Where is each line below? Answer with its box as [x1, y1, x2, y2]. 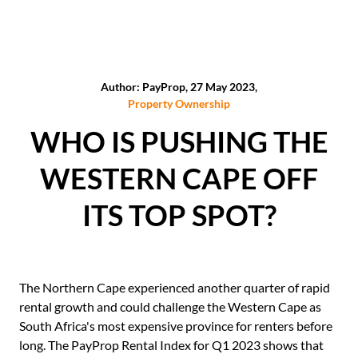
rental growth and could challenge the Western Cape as [19, 299, 321, 314]
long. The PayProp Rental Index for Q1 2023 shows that [19, 337, 324, 352]
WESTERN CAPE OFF [40, 161, 318, 196]
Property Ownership [128, 97, 230, 110]
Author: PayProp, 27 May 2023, [101, 80, 257, 93]
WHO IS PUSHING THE [30, 124, 328, 159]
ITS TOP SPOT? [82, 197, 276, 233]
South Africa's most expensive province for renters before [19, 318, 332, 333]
